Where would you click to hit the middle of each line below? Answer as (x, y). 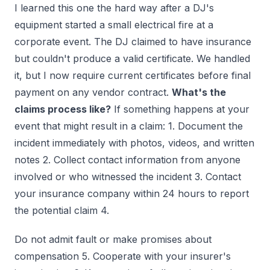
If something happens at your (180, 109)
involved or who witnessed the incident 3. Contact (128, 177)
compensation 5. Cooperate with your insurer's (123, 256)
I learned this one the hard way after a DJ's (114, 8)
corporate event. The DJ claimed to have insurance (133, 42)
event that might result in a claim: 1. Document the (129, 126)
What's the (199, 93)
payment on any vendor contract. (93, 93)
